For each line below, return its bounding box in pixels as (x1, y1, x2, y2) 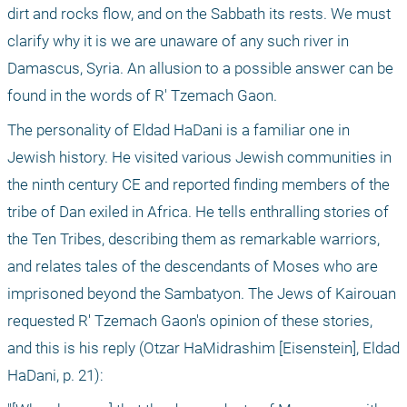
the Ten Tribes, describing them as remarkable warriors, (7, 230, 380, 249)
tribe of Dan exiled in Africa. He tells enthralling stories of (7, 203, 389, 222)
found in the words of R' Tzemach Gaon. (7, 86, 277, 105)
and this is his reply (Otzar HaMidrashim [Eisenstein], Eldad (7, 339, 400, 358)
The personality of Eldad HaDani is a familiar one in (7, 121, 350, 140)
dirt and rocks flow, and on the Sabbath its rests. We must (7, 5, 391, 24)
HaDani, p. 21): (7, 366, 104, 385)
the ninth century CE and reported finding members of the (7, 175, 390, 194)
